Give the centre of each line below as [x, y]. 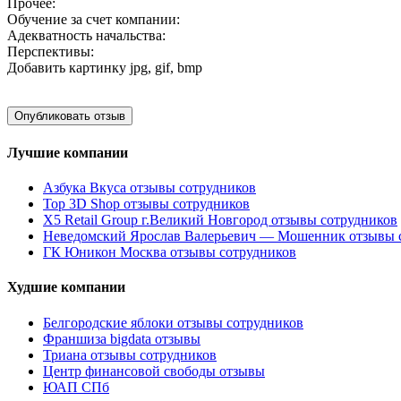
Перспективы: [51, 52]
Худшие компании [66, 287]
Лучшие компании [68, 152]
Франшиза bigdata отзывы [122, 338]
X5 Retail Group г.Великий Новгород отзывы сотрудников [220, 220]
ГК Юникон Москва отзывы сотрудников [170, 252]
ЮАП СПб [76, 387]
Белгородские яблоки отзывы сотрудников [173, 322]
